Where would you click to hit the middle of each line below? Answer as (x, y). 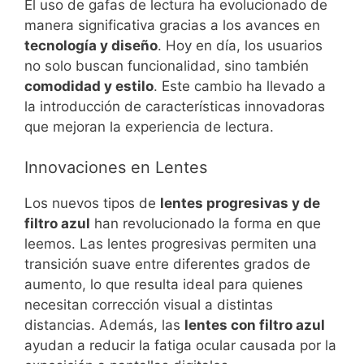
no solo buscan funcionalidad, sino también (167, 65)
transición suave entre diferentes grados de (167, 264)
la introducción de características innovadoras (175, 106)
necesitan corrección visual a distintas (149, 305)
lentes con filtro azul (255, 325)
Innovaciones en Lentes (116, 168)
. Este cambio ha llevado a (240, 86)
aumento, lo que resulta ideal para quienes (164, 285)
